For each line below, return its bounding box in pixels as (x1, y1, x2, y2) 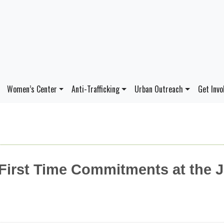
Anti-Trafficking (71, 83, 120, 95)
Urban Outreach (134, 83, 183, 95)
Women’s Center (6, 83, 57, 95)
